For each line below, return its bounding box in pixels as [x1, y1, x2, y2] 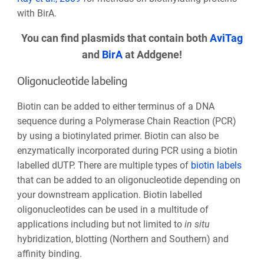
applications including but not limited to [16, 219, 184, 230]
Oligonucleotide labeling [16, 74, 127, 88]
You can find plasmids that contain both [21, 32, 210, 45]
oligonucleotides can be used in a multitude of [16, 204, 209, 216]
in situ [184, 219, 210, 230]
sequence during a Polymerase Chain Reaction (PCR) [16, 115, 236, 127]
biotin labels [190, 160, 242, 171]
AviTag [210, 32, 243, 45]
